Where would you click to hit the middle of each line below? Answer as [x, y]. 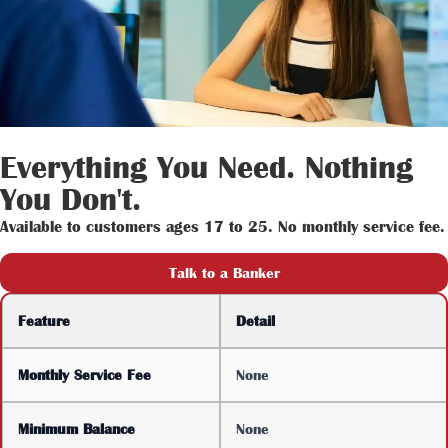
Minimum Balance [76, 428]
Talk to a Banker [224, 272]
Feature [44, 320]
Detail [255, 320]
